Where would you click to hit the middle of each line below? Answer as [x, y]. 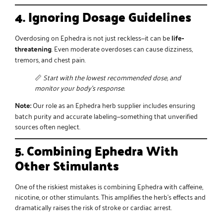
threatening [33, 49]
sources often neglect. [48, 126]
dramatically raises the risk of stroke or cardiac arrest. [93, 207]
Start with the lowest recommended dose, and [112, 77]
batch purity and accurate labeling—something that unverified [106, 116]
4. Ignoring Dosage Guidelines [103, 17]
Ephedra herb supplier [108, 105]
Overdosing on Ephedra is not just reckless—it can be [93, 38]
